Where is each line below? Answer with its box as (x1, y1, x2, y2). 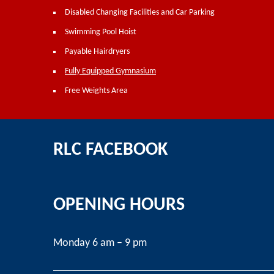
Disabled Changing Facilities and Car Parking (65, 8, 215, 17)
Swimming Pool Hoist (65, 28, 136, 37)
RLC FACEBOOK (53, 141, 168, 160)
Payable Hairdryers (65, 47, 130, 56)
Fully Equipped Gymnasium (65, 67, 156, 76)
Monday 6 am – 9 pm (53, 237, 147, 249)
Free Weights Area (65, 86, 128, 95)
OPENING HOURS (53, 196, 185, 215)
